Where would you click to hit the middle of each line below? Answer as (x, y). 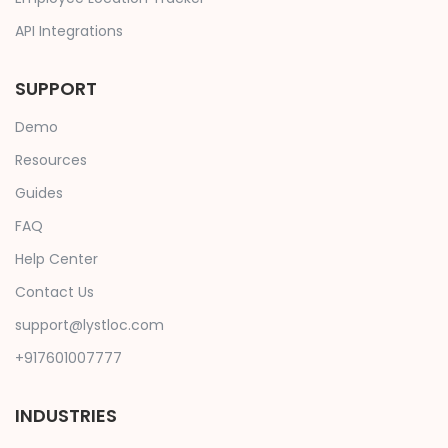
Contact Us (54, 292)
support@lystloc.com (89, 325)
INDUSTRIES (66, 416)
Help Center (56, 259)
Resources (51, 160)
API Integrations (69, 31)
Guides (39, 193)
